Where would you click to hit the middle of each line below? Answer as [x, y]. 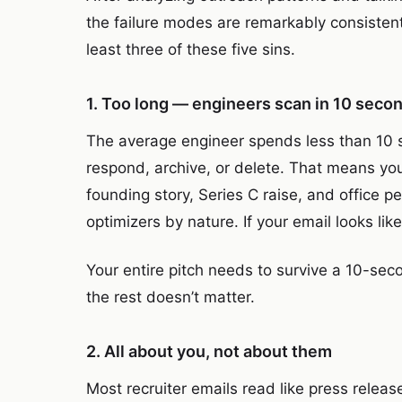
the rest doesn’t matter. [170, 297]
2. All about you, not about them [209, 351]
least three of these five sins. [191, 49]
